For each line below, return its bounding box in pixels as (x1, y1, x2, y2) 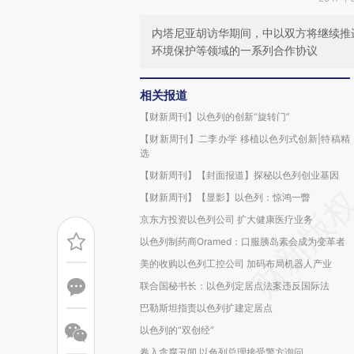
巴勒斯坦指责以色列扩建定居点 (140, 302, 273, 314)
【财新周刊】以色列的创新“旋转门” (140, 111, 290, 122)
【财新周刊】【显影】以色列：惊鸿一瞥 (140, 191, 311, 203)
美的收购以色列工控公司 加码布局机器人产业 (140, 258, 332, 269)
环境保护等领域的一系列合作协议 (152, 43, 318, 57)
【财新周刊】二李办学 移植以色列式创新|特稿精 (140, 133, 350, 145)
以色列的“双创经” (140, 324, 214, 336)
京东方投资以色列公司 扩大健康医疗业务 (140, 213, 313, 225)
